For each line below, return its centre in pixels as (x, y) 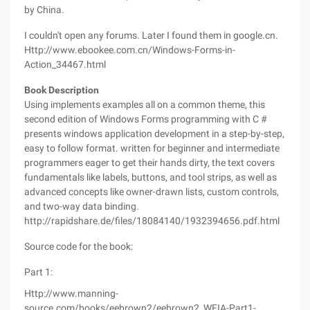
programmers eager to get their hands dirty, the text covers (149, 163)
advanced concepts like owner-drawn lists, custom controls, (152, 192)
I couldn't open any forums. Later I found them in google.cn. (151, 35)
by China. (44, 10)
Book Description (62, 90)
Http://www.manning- (71, 293)
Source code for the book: (79, 246)
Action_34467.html (65, 64)
